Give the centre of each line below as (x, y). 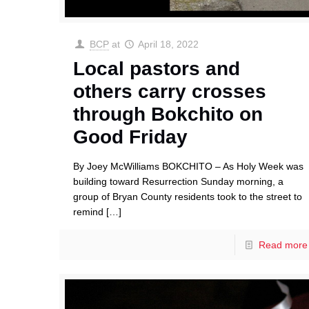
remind (89, 212)
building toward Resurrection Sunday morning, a (179, 182)
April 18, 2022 (169, 44)
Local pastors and (157, 69)
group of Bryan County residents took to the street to (188, 197)
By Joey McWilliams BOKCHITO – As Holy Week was (189, 167)
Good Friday (131, 137)
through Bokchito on (168, 114)
